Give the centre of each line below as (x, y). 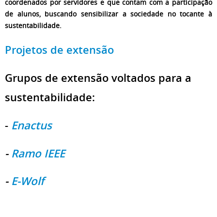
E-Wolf (28, 181)
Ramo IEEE (37, 153)
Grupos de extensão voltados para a (98, 78)
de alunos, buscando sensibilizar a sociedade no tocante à (108, 14)
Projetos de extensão (59, 50)
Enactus (31, 125)
